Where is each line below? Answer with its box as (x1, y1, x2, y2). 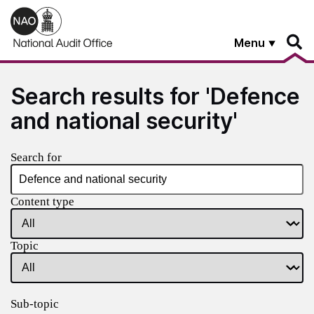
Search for (11, 150, 62, 164)
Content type (11, 194, 74, 208)
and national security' (11, 107, 238, 135)
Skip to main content (11, 6, 108, 18)
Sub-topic (11, 296, 59, 310)
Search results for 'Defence (11, 82, 300, 110)
